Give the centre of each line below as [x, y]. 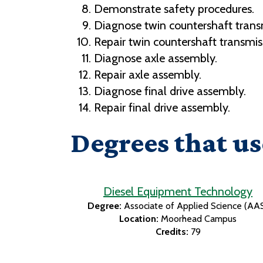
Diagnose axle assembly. [156, 58]
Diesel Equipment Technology [178, 192]
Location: [139, 219]
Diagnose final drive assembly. [170, 91]
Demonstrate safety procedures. [174, 9]
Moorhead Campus [199, 219]
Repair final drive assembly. [162, 108]
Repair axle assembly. [148, 75]
